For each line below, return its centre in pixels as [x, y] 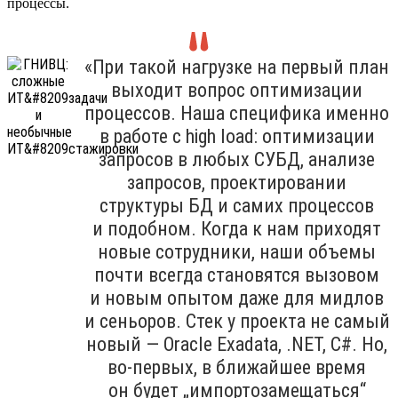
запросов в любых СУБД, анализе [237, 159]
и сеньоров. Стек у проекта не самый [237, 321]
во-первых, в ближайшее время [237, 367]
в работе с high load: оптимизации [237, 136]
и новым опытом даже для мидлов [237, 298]
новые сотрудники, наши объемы [237, 251]
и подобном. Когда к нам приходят [237, 228]
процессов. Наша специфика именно [237, 113]
